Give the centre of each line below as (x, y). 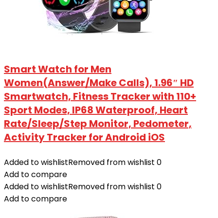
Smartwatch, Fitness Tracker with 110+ (100, 97)
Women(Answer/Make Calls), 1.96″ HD (99, 83)
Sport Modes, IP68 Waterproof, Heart (96, 110)
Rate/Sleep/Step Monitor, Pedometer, (98, 124)
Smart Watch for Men (58, 69)
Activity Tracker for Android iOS (84, 137)
